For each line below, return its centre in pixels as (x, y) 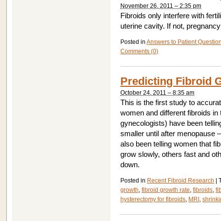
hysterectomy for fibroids (153, 199)
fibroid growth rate (166, 190)
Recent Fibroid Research (181, 181)
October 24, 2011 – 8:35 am (157, 93)
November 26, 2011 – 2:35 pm (161, 6)
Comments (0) (139, 51)
